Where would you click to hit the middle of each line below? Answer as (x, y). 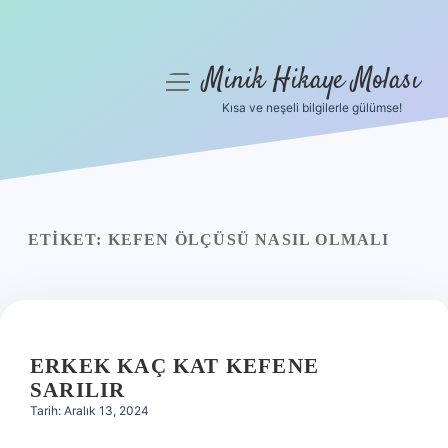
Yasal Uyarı (90, 234)
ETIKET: (68, 239)
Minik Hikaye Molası (311, 81)
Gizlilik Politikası (90, 186)
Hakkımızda (90, 282)
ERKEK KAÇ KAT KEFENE (174, 366)
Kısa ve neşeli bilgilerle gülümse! (311, 107)
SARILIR (78, 390)
